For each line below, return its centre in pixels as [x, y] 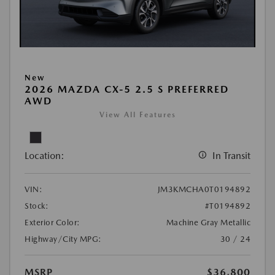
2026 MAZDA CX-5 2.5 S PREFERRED [127, 90]
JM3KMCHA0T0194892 [204, 190]
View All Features [137, 115]
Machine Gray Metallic [208, 223]
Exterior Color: [52, 223]
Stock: [37, 206]
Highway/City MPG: [63, 239]
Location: [45, 156]
